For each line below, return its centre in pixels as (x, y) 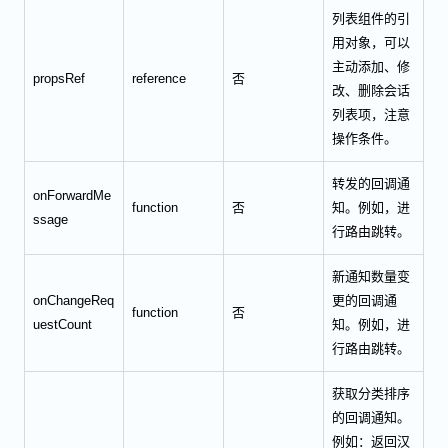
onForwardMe (72, 195)
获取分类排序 (371, 393)
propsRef (59, 78)
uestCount (62, 324)
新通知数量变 (371, 276)
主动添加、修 (371, 66)
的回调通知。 (371, 417)
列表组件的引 (371, 18)
